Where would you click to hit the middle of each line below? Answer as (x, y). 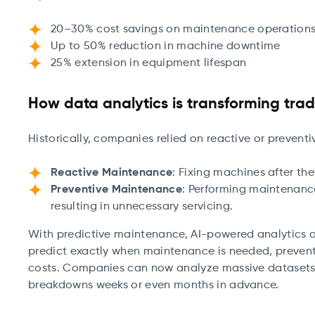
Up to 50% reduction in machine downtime (166, 46)
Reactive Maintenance (112, 173)
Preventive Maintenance (117, 190)
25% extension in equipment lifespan (149, 63)
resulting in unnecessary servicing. (142, 207)
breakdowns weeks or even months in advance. (154, 285)
